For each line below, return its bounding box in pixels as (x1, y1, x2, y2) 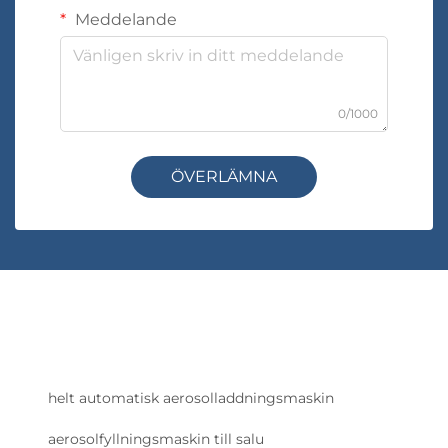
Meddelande (71, 9, 177, 29)
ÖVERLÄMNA (171, 166, 277, 186)
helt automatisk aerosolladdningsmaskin (48, 388, 334, 407)
